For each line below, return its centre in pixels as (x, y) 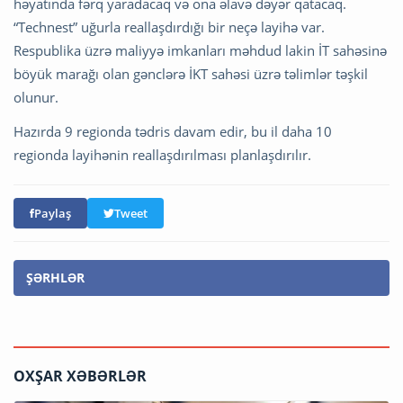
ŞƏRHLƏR (55, 278)
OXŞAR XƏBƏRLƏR (80, 376)
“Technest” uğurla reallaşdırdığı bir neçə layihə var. (169, 27)
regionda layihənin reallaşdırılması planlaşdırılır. (162, 155)
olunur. (36, 98)
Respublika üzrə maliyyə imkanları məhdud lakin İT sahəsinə (200, 51)
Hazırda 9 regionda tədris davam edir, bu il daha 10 (173, 132)
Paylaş (53, 214)
